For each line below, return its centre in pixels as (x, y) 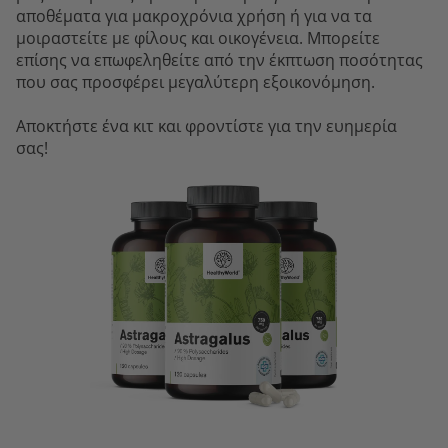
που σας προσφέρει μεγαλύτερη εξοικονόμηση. (195, 81)
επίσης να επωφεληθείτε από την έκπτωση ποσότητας (219, 59)
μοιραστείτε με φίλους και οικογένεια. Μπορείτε (198, 37)
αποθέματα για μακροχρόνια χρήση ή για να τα (194, 15)
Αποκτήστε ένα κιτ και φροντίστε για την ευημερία (206, 125)
